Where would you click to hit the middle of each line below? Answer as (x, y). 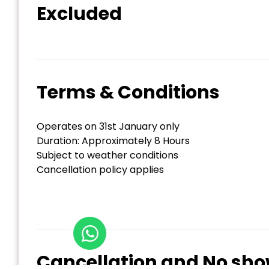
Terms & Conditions (128, 93)
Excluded (79, 14)
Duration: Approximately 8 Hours (113, 141)
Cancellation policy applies (100, 170)
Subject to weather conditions (107, 156)
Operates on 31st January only (108, 127)
